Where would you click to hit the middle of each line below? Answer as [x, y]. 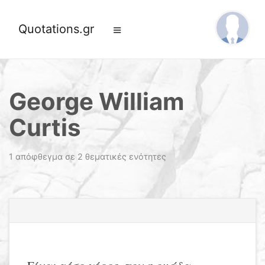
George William [96, 101]
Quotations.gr [56, 29]
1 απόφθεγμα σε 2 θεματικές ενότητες [88, 156]
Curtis [45, 127]
